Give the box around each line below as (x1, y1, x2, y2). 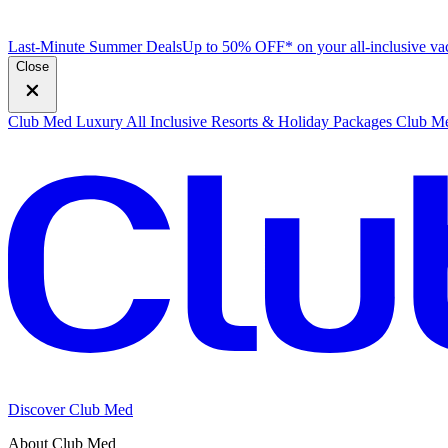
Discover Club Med (8, 400, 133, 418)
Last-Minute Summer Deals (8, 38, 182, 55)
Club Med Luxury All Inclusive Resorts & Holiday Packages (8, 113, 392, 130)
